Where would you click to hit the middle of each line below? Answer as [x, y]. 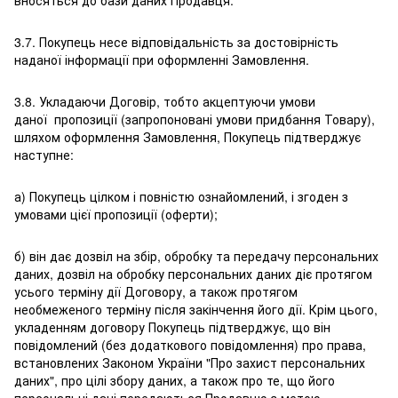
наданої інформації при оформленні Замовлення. [162, 60]
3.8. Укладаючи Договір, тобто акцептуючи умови [165, 102]
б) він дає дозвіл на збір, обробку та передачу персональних [196, 256]
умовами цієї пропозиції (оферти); [116, 215]
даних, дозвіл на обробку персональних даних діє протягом [193, 274]
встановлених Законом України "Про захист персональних [190, 363]
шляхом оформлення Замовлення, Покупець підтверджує [187, 137]
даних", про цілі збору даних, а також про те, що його [175, 381]
